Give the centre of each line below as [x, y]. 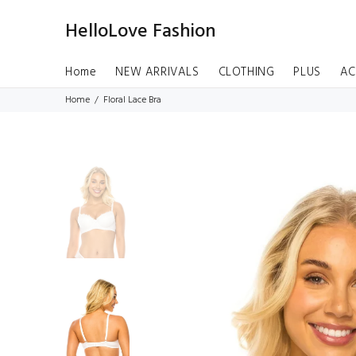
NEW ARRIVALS [157, 72]
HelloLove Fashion [141, 32]
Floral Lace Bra [132, 100]
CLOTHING [246, 72]
